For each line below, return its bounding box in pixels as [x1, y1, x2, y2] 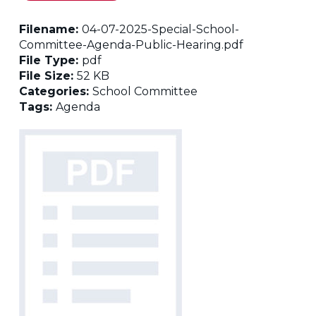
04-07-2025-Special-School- [81, 23, 239, 36]
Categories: [18, 85, 92, 98]
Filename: [18, 23, 82, 36]
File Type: [18, 54, 82, 67]
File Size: [18, 69, 77, 83]
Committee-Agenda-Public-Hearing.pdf [18, 38, 243, 51]
